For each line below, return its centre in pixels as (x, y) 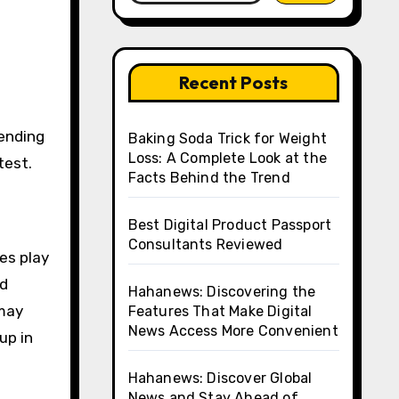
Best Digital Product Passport (230, 225)
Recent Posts (234, 82)
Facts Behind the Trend (209, 178)
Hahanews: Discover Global (220, 378)
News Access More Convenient (233, 331)
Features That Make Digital (220, 311)
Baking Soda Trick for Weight (228, 138)
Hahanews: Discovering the (222, 292)
